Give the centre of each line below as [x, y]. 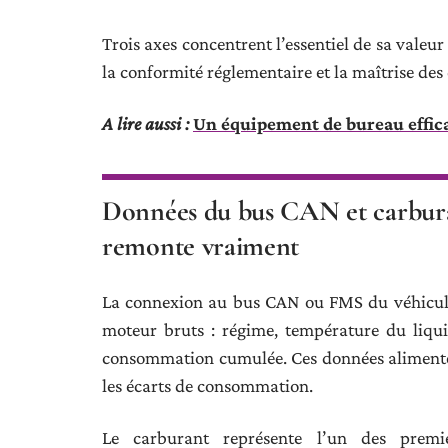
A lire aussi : [145, 123]
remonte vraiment [201, 246]
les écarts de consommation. [207, 385]
